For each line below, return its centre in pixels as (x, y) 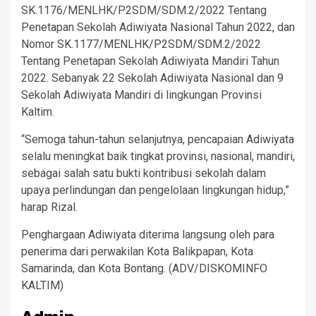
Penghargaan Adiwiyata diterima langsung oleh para (148, 235)
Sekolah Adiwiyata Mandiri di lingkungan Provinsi (141, 95)
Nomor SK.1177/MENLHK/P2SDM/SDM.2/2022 (141, 44)
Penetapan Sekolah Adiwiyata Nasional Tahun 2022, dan (158, 28)
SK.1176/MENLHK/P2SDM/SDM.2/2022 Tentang (144, 11)
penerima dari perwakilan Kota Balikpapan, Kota (137, 252)
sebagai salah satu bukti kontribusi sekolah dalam (144, 174)
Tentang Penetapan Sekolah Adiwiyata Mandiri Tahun (150, 61)
